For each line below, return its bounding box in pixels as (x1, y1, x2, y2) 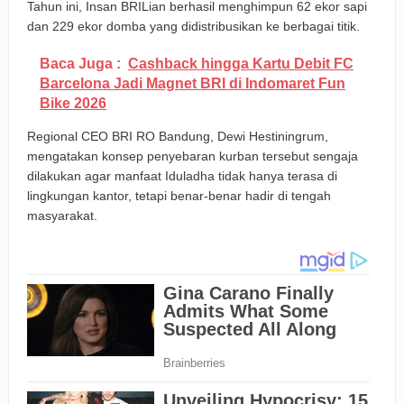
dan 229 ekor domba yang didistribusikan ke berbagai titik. (26, 19, 360, 34)
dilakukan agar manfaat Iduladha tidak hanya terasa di (26, 169, 337, 184)
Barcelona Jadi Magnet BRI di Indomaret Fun (39, 76, 345, 92)
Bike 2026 (39, 96, 106, 112)
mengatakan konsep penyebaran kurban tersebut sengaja (26, 149, 358, 164)
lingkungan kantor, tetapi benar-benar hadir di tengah (26, 188, 331, 204)
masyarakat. (26, 208, 97, 224)
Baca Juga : (39, 56, 121, 72)
